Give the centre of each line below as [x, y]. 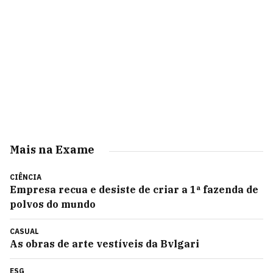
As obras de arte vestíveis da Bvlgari [105, 244]
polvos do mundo [53, 204]
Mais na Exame [52, 150]
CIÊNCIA [26, 177]
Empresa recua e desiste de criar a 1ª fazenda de [134, 190]
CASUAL [24, 231]
